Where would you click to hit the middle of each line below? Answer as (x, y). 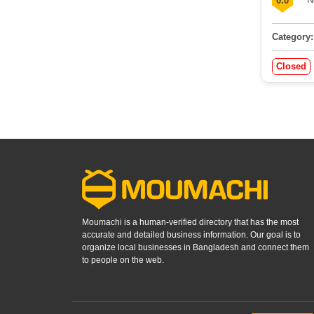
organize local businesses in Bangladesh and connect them (196, 247)
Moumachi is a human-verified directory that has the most (190, 222)
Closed (291, 66)
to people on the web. (123, 260)
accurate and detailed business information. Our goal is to (191, 235)
